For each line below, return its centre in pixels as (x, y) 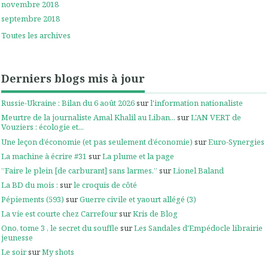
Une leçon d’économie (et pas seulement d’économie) (97, 141)
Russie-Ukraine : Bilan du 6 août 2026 (68, 103)
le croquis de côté (105, 185)
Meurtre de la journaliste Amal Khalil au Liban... (88, 118)
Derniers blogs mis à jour (73, 79)
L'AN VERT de (216, 118)
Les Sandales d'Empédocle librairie (198, 228)
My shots (58, 252)
